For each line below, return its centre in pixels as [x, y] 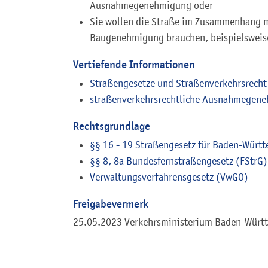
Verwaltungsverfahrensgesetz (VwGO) [169, 177]
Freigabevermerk [111, 203]
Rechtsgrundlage [112, 126]
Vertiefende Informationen [134, 65]
